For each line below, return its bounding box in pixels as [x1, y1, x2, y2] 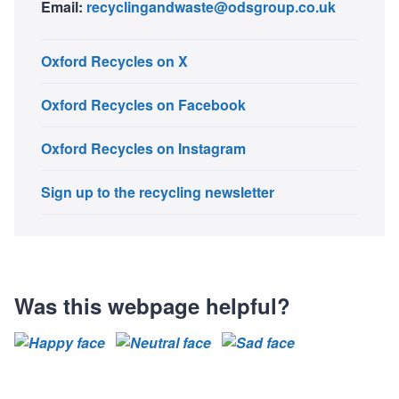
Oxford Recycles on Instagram [41, 137, 246, 159]
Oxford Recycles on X [41, 50, 188, 71]
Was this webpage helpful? [14, 289, 290, 321]
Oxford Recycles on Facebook [41, 94, 246, 115]
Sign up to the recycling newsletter [41, 181, 274, 202]
